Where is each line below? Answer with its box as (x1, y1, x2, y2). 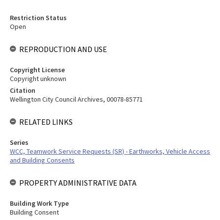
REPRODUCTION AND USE (19, 44, 107, 54)
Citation (10, 86, 35, 95)
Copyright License (10, 65, 65, 74)
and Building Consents (10, 156, 75, 165)
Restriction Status (10, 13, 67, 22)
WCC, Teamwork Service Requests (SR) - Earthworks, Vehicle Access (10, 147, 210, 156)
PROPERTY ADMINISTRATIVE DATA (19, 178, 137, 188)
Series (10, 138, 28, 147)
